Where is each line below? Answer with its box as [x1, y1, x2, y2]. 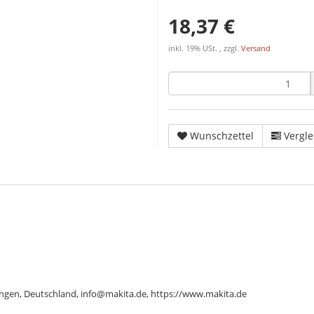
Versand [241, 43, 271, 53]
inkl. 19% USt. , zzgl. [168, 43, 241, 53]
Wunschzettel [190, 129, 254, 142]
